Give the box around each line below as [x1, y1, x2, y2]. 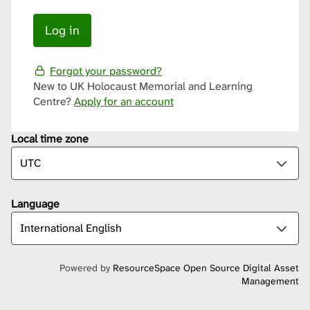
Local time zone [11, 131, 89, 147]
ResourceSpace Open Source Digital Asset [113, 262, 299, 275]
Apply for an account [74, 94, 174, 109]
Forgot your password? [50, 64, 162, 78]
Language [11, 197, 60, 212]
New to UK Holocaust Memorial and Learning [33, 79, 253, 94]
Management [241, 275, 299, 288]
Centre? [33, 94, 74, 109]
